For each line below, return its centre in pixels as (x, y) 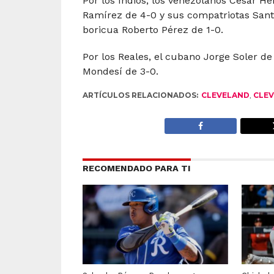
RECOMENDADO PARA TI (136, 168)
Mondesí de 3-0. (120, 72)
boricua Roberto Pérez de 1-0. (153, 30)
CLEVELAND (225, 95)
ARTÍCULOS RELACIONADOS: (140, 95)
